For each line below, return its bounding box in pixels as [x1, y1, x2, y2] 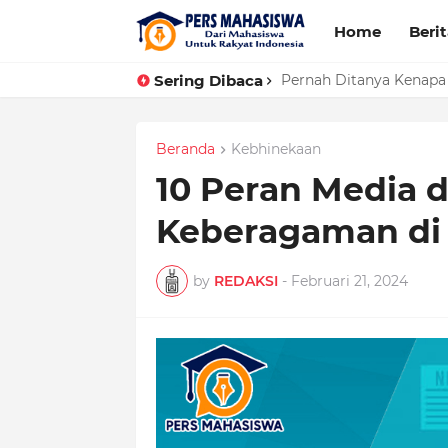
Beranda [155, 140, 215, 158]
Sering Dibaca [153, 70, 263, 90]
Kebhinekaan [230, 140, 321, 158]
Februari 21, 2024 [290, 271, 408, 290]
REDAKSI [213, 271, 278, 290]
